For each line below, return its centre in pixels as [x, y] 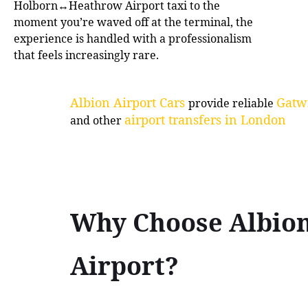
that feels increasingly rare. [86, 55]
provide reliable [232, 103]
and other [97, 120]
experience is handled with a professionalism [133, 38]
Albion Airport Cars [129, 102]
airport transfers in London [205, 119]
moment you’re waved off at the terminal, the [133, 22]
